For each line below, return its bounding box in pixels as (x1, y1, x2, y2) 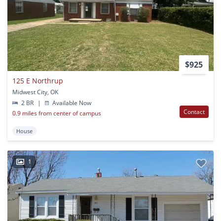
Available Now (51, 98, 92, 107)
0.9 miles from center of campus (12, 109, 101, 117)
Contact (184, 107, 205, 116)
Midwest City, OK (12, 87, 58, 96)
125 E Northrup (12, 75, 63, 85)
